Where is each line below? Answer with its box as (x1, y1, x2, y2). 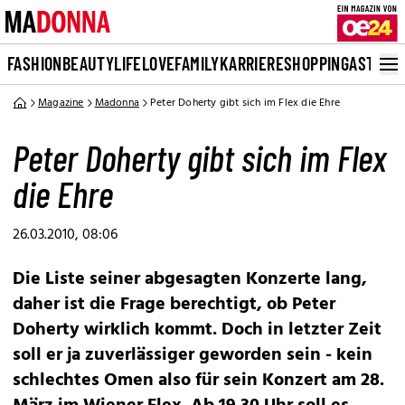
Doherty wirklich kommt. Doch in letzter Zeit (13, 316, 381, 344)
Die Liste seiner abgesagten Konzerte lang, (13, 265, 367, 294)
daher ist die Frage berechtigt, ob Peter (13, 290, 335, 319)
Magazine (38, 94, 84, 112)
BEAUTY (61, 52, 115, 74)
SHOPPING (284, 52, 350, 74)
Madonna (94, 94, 140, 112)
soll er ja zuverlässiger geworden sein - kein (13, 341, 372, 370)
